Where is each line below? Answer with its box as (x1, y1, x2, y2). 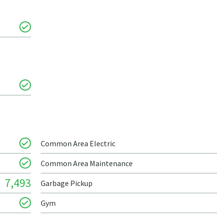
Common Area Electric (41, 139, 115, 148)
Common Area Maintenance (41, 158, 133, 168)
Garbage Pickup (41, 178, 93, 188)
